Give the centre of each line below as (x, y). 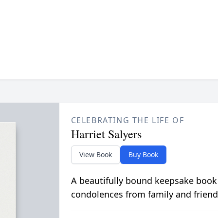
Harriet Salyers (106, 134)
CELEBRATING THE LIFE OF (127, 120)
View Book (95, 155)
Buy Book (143, 155)
